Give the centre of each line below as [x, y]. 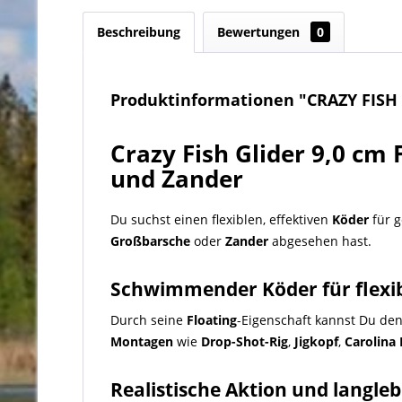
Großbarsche [150, 241]
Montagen [142, 341]
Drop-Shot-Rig [245, 341]
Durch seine [149, 320]
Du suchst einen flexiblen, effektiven [221, 219]
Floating [212, 320]
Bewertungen [260, 32]
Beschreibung [139, 32]
